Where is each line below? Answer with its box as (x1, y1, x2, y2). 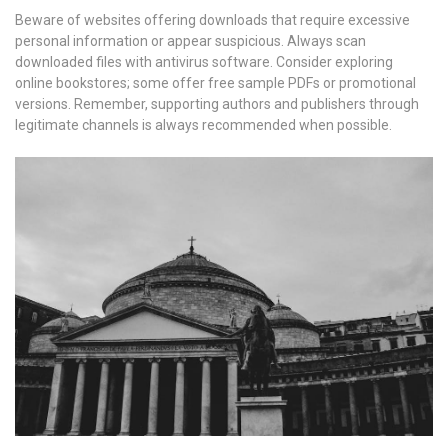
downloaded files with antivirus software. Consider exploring (15, 53, 393, 70)
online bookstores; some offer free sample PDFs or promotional (15, 74, 416, 91)
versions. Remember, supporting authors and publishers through (15, 95, 419, 112)
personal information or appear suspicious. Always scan (15, 32, 366, 49)
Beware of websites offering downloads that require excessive (15, 11, 410, 28)
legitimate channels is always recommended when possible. (15, 116, 392, 133)
